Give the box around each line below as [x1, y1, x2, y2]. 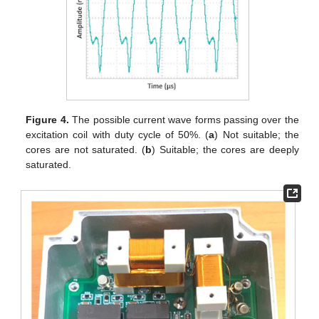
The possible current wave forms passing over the [68, 113, 299, 125]
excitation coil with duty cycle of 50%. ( [26, 128, 209, 140]
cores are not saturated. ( [26, 143, 146, 155]
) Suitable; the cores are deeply [152, 143, 299, 155]
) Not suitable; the [214, 128, 299, 140]
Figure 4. [26, 113, 69, 125]
